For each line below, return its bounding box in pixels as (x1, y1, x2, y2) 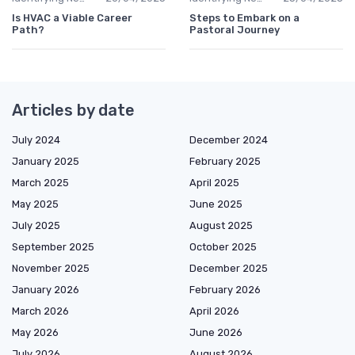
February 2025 (189, 155, 261, 168)
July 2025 (12, 219, 60, 232)
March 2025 (12, 177, 69, 189)
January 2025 (12, 155, 79, 168)
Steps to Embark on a (189, 12, 300, 25)
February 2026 (189, 284, 261, 296)
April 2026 (189, 305, 239, 318)
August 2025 (189, 219, 253, 232)
